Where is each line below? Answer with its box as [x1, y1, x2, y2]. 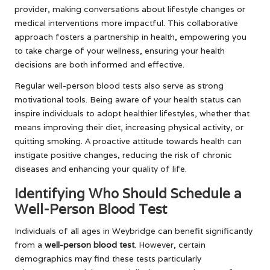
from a [14, 239, 45, 251]
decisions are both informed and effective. [14, 59, 184, 71]
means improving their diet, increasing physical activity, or [14, 122, 243, 133]
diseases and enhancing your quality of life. [14, 163, 187, 175]
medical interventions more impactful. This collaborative [14, 17, 238, 29]
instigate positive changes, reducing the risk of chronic [14, 149, 232, 161]
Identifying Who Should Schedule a [14, 184, 242, 202]
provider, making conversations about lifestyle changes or [14, 4, 245, 15]
